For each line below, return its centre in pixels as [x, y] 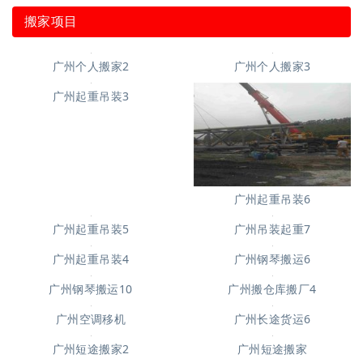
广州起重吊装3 [91, 303]
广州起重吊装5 [91, 333]
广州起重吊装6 [272, 303]
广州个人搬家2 [91, 170]
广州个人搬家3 [272, 66]
